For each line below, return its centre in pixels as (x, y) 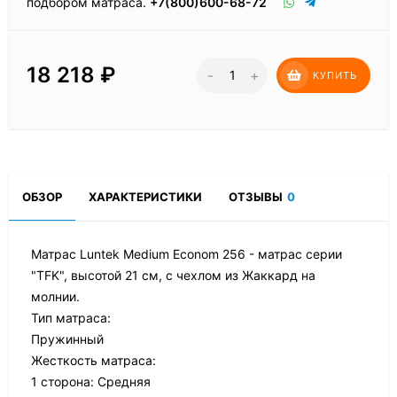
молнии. (55, 296)
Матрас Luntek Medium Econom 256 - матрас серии (187, 254)
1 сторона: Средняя (91, 381)
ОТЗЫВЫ (256, 197)
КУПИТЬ (335, 75)
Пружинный (67, 339)
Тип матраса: (71, 318)
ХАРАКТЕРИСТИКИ (145, 197)
